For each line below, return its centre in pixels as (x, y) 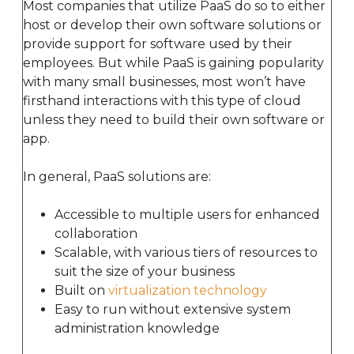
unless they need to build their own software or (174, 119)
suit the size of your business (145, 271)
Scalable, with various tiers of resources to (186, 252)
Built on (81, 290)
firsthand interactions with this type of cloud (162, 100)
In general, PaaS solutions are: (117, 176)
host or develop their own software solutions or (172, 24)
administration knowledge (137, 328)
